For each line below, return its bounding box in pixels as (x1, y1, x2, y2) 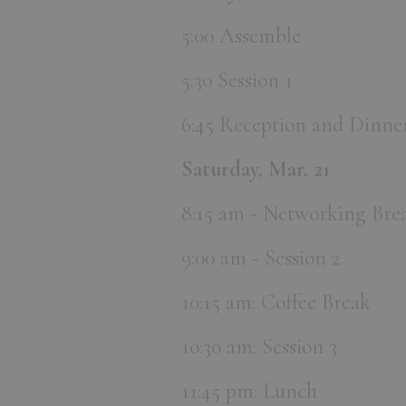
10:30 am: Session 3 (181, 333, 337, 361)
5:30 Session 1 (181, 67, 293, 94)
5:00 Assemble (181, 23, 301, 50)
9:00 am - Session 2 (181, 245, 340, 272)
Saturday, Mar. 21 (181, 156, 330, 183)
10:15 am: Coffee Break (181, 289, 371, 316)
